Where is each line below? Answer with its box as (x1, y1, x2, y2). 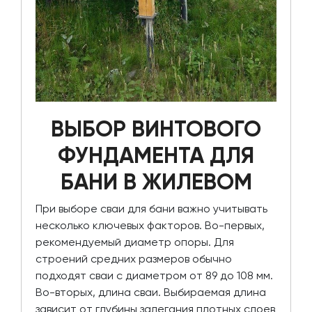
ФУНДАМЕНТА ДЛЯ (58, 142, 254, 169)
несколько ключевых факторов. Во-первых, (36, 219, 265, 233)
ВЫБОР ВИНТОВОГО (51, 116, 261, 143)
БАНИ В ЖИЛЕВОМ (60, 169, 252, 196)
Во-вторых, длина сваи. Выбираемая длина (36, 286, 266, 299)
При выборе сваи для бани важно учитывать (36, 202, 267, 216)
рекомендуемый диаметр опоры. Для (36, 235, 234, 249)
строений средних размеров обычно (36, 252, 232, 266)
